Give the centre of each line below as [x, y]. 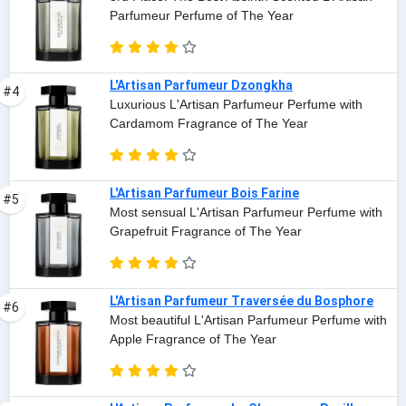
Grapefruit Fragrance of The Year [206, 232]
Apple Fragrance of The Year [193, 339]
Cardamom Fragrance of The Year [209, 124]
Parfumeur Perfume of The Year [202, 16]
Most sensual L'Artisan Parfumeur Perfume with [246, 213]
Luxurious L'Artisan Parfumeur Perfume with [236, 105]
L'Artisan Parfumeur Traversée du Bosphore [242, 301]
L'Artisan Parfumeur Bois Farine [204, 193]
